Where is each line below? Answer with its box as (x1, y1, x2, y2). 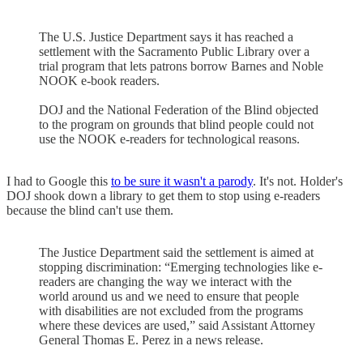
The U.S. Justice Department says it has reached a (39, 29, 293, 44)
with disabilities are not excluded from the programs (39, 303, 303, 318)
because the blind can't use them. (6, 203, 173, 217)
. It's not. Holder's (253, 173, 343, 188)
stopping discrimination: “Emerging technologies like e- (39, 259, 322, 274)
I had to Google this (6, 173, 111, 188)
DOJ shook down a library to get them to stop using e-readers (6, 188, 320, 203)
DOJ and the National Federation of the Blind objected (39, 102, 318, 117)
